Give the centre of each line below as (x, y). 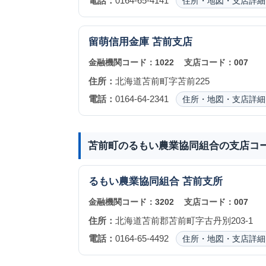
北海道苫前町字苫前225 (162, 81)
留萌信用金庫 (118, 42)
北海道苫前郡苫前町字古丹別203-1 (184, 221)
